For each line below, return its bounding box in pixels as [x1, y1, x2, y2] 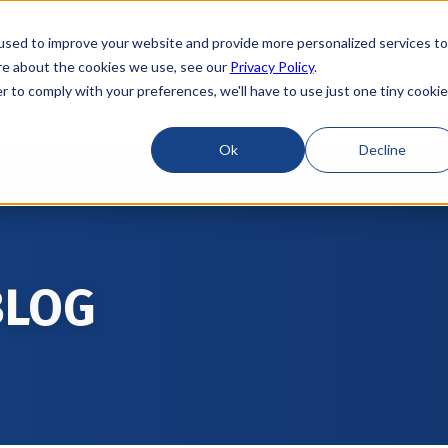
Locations [46, 93, 118, 114]
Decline [358, 140, 406, 158]
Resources [331, 93, 408, 114]
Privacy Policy [229, 57, 314, 75]
